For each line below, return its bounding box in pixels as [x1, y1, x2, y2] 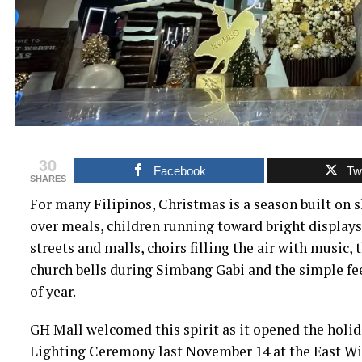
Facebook [154, 164, 207, 179]
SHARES [29, 174, 66, 184]
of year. [29, 282, 76, 301]
